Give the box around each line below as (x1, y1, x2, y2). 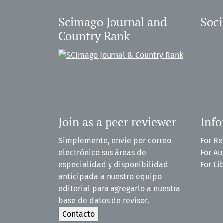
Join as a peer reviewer (58, 114, 176, 130)
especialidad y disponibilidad (58, 160, 168, 170)
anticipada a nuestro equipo (58, 172, 162, 182)
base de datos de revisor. (58, 196, 149, 206)
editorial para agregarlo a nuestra (58, 184, 180, 194)
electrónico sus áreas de (58, 148, 146, 158)
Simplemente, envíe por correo (58, 136, 171, 146)
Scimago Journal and (58, 14, 167, 30)
